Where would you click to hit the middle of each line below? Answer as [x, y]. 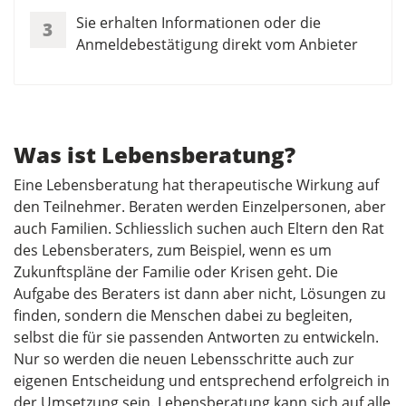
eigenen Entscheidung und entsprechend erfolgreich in [202, 381]
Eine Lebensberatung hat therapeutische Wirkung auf [196, 185]
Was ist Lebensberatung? [155, 155]
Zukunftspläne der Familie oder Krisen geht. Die [176, 272]
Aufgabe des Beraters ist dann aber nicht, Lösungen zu [200, 294]
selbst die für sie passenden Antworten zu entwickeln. [196, 338]
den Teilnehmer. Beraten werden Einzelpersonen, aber [200, 207]
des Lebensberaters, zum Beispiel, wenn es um [173, 251]
